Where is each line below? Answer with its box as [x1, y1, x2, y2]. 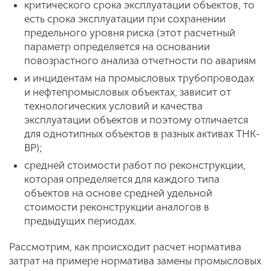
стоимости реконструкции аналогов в [24, 201, 209, 213]
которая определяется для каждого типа [24, 173, 220, 185]
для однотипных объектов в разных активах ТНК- [24, 128, 260, 140]
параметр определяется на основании [24, 41, 210, 53]
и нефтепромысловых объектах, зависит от [24, 86, 231, 98]
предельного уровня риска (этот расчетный [24, 27, 235, 39]
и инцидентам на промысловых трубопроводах [24, 72, 254, 84]
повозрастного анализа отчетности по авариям [24, 54, 256, 67]
